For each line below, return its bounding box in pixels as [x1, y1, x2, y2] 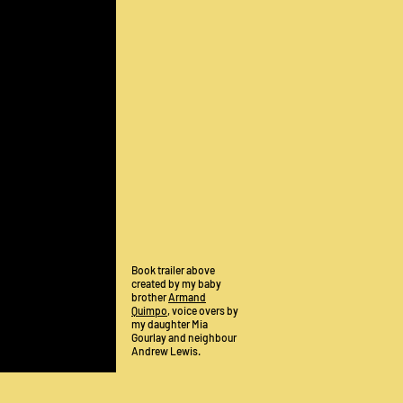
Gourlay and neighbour [131, 331, 237, 344]
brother [131, 291, 168, 303]
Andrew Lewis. [131, 345, 201, 357]
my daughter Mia [131, 318, 208, 330]
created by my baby [131, 277, 221, 290]
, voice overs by [167, 304, 238, 317]
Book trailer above [131, 264, 215, 276]
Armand [168, 291, 206, 303]
